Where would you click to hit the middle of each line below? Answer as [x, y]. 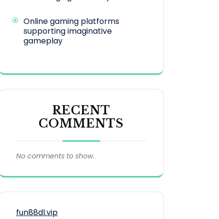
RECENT [81, 111]
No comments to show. [55, 156]
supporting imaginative [68, 31]
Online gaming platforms [71, 22]
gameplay [43, 41]
